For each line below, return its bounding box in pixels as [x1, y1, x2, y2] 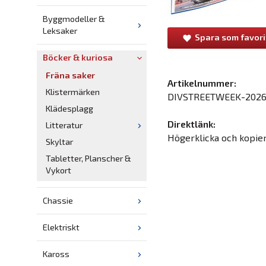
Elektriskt [43, 222, 80, 233]
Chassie [43, 195, 73, 206]
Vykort [46, 165, 71, 176]
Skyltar [46, 137, 73, 147]
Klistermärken [46, 87, 100, 97]
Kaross [43, 249, 69, 259]
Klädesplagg [46, 103, 93, 114]
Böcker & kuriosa [43, 52, 113, 63]
